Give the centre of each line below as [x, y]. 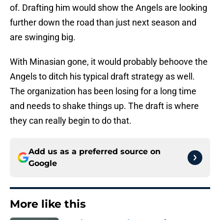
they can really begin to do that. [71, 121]
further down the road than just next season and [103, 23]
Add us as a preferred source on [95, 152]
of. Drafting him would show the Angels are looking [109, 8]
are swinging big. [43, 37]
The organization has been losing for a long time [103, 91]
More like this [48, 204]
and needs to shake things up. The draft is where [104, 106]
